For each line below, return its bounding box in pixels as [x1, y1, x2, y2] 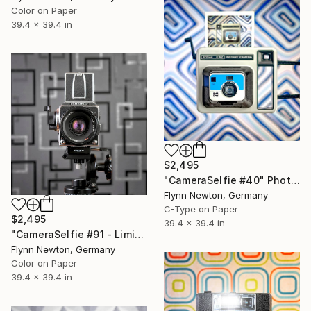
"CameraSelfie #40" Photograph [290, 174, 300, 186]
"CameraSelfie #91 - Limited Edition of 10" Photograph [134, 228, 144, 240]
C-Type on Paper [164, 203, 238, 215]
